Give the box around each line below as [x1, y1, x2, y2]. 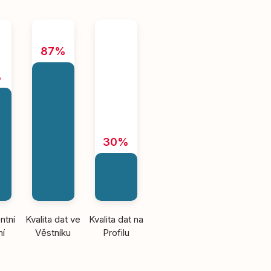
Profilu [102, 227, 129, 238]
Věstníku [35, 227, 71, 238]
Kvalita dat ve [25, 214, 81, 225]
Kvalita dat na [88, 214, 143, 225]
